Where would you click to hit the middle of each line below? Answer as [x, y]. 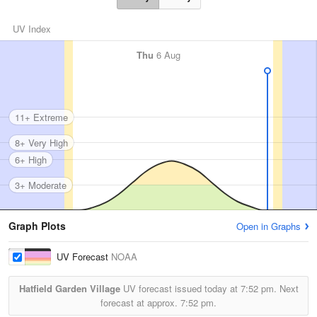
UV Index [32, 29]
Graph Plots [37, 226]
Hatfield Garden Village [69, 288]
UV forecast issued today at [180, 288]
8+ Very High [41, 142]
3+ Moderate [41, 185]
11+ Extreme [41, 117]
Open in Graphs [269, 226]
